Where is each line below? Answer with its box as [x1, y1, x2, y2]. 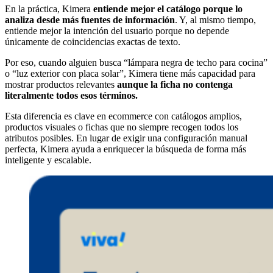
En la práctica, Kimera [5, 4, 91, 15]
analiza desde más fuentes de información [5, 15, 175, 26]
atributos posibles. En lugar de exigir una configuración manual [5, 133, 247, 144]
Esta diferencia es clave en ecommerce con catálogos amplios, [5, 111, 242, 122]
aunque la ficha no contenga [117, 79, 233, 90]
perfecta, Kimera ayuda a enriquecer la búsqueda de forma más [5, 144, 246, 155]
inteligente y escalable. [5, 155, 91, 166]
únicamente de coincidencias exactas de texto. [5, 37, 180, 48]
